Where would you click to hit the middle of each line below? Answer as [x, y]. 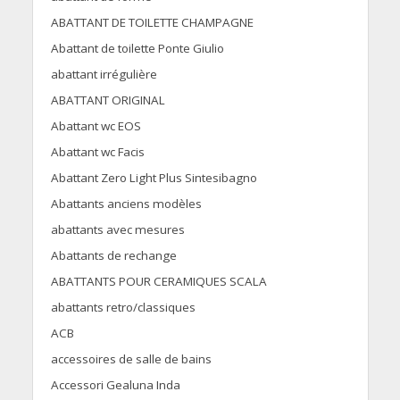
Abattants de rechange [113, 256]
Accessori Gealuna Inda [115, 385]
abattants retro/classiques [123, 308]
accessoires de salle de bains [131, 359]
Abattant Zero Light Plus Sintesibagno [154, 178]
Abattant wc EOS [96, 126]
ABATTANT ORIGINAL [108, 100]
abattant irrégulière [104, 75]
